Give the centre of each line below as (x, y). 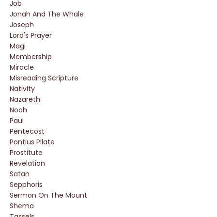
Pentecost (27, 131)
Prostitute (26, 153)
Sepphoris (26, 185)
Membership (31, 57)
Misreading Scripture (44, 78)
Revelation (27, 163)
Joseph (22, 25)
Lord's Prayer (31, 35)
